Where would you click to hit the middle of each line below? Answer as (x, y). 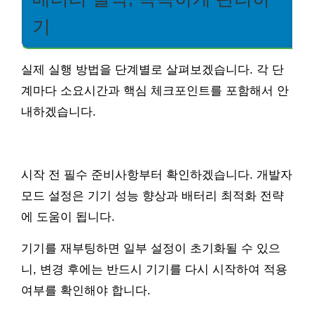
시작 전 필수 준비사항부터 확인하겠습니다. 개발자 (157, 175)
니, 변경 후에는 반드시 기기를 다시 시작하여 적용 (154, 270)
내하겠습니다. (59, 112)
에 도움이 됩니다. (68, 217)
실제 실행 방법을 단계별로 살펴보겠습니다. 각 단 (152, 70)
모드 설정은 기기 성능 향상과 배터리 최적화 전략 (152, 196)
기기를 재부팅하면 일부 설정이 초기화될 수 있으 (151, 249)
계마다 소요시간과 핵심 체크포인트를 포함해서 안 (155, 91)
